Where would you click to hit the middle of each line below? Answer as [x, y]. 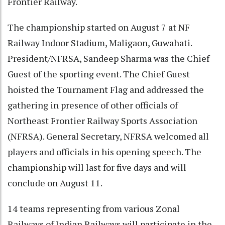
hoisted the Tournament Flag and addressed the [106, 90]
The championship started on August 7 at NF [99, 27]
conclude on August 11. [56, 183]
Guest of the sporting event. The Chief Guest [99, 74]
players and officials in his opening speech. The [104, 152]
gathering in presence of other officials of [93, 105]
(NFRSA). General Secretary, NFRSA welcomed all [108, 136]
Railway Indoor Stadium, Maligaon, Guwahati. [100, 43]
